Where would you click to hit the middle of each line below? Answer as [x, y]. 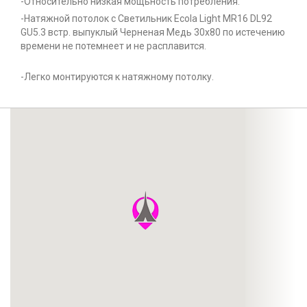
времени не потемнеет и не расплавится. [113, 46]
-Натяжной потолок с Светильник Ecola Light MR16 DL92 [146, 19]
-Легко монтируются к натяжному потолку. [117, 77]
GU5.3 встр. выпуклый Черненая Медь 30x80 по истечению [153, 33]
